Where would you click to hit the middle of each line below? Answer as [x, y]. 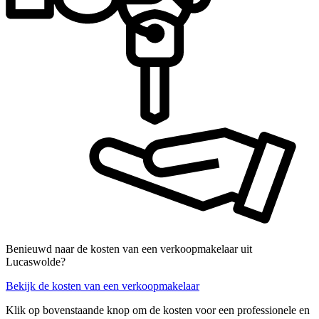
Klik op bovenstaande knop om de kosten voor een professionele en [158, 310]
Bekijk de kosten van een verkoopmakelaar [103, 286]
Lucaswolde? [36, 261]
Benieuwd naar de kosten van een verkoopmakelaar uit [129, 249]
